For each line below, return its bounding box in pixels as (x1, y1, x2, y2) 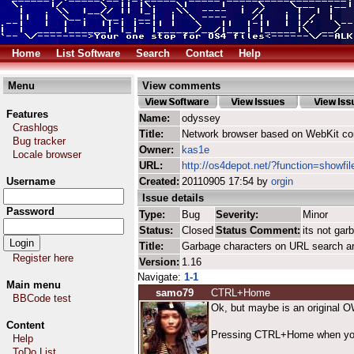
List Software (56, 47, 120, 59)
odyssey (182, 112, 220, 124)
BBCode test (13, 292, 71, 304)
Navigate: (137, 271, 184, 283)
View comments (142, 80, 220, 92)
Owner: (139, 144, 174, 156)
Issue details (142, 192, 204, 204)
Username (6, 175, 55, 187)
